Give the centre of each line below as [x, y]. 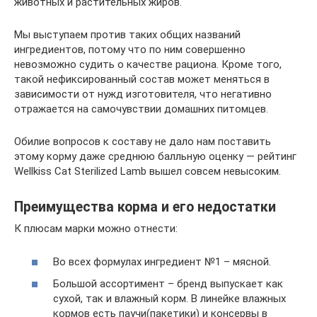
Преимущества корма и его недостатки [145, 207]
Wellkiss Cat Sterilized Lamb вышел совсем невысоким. [148, 171]
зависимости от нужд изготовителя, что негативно [143, 94]
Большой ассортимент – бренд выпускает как [168, 284]
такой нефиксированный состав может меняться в [142, 79]
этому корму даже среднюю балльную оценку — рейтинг [155, 156]
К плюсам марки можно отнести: [96, 229]
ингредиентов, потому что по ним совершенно [130, 50]
